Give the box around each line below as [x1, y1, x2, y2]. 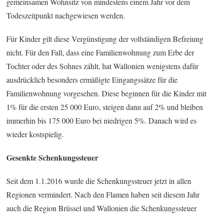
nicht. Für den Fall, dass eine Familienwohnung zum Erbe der [6, 47, 195, 57]
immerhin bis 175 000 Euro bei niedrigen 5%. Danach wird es [6, 115, 197, 126]
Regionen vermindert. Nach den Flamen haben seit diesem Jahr [6, 189, 200, 200]
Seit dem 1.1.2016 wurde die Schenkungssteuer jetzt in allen [6, 175, 192, 186]
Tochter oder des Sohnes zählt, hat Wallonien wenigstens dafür [6, 60, 199, 71]
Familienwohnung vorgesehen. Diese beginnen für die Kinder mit [6, 88, 207, 98]
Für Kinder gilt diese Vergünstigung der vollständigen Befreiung [6, 33, 204, 44]
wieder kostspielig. [6, 128, 64, 139]
